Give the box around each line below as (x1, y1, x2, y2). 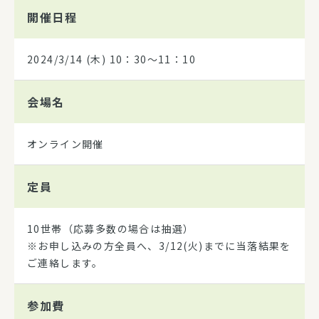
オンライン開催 (27, 137, 104, 152)
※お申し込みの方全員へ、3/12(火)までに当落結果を (27, 239, 291, 253)
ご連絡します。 (27, 256, 103, 271)
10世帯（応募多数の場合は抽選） (27, 221, 194, 236)
